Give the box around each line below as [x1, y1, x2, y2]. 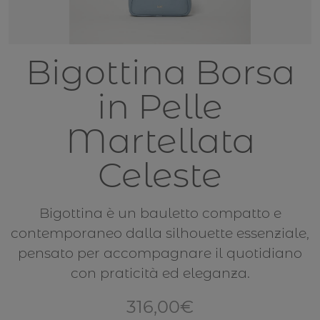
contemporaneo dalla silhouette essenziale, [11, 224, 309, 241]
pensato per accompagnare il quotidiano [18, 244, 302, 261]
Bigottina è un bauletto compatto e [39, 204, 281, 221]
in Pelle [97, 86, 223, 127]
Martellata [65, 120, 255, 161]
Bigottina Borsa [25, 51, 295, 93]
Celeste [98, 154, 222, 196]
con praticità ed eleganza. [70, 264, 250, 281]
